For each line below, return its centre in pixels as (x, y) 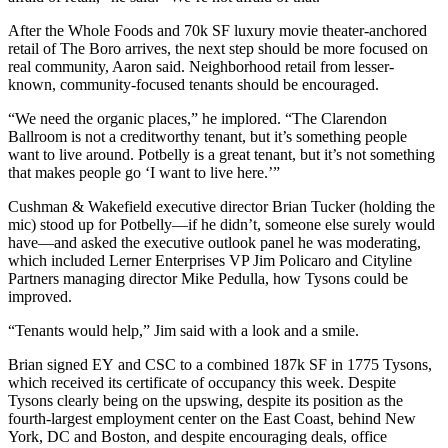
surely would (394, 225)
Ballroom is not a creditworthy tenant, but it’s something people (207, 137)
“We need (41, 119)
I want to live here (207, 173)
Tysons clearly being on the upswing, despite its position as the (205, 401)
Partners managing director (94, 279)
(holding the (395, 207)
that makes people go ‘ (79, 173)
